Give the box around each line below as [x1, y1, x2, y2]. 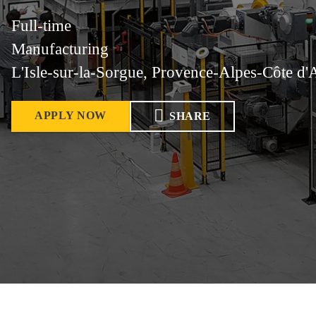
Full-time [11, 17, 71, 35]
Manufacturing [11, 40, 109, 58]
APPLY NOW [35, 109, 107, 121]
